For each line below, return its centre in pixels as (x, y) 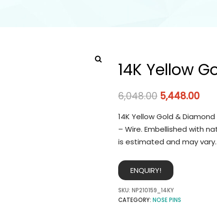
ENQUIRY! (146, 170)
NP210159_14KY (153, 190)
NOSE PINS (167, 200)
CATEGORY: (135, 200)
